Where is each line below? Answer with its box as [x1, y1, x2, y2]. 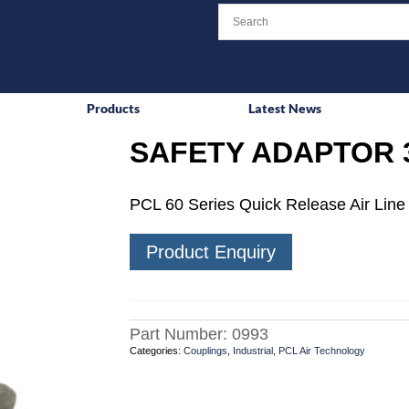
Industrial [232, 345, 273, 357]
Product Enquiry [145, 242, 276, 263]
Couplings [183, 345, 227, 357]
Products [87, 100, 141, 116]
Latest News [248, 100, 322, 116]
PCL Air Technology [278, 345, 365, 357]
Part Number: [129, 325, 232, 344]
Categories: [129, 345, 184, 357]
